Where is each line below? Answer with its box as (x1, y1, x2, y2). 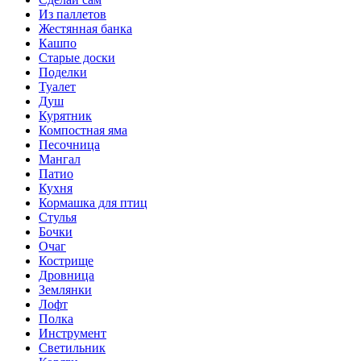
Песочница (39, 137, 100, 151)
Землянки (39, 282, 92, 297)
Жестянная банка (39, 21, 132, 35)
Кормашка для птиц (39, 195, 147, 210)
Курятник (39, 108, 92, 122)
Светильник (39, 340, 106, 355)
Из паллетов (39, 6, 106, 21)
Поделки (39, 64, 87, 79)
